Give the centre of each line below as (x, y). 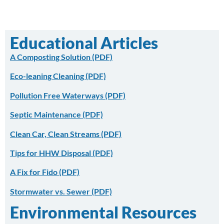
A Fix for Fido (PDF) (45, 172)
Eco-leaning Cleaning (48, 76)
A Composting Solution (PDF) (61, 57)
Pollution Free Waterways (57, 95)
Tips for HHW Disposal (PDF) (61, 153)
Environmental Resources (103, 212)
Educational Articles (84, 43)
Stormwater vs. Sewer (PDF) (61, 191)
